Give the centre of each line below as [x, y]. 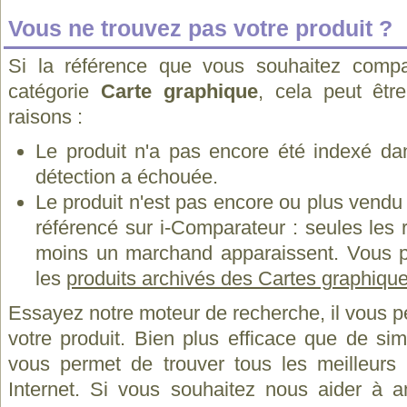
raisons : [45, 117]
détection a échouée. [127, 177]
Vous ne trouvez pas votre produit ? [200, 28]
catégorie [55, 91]
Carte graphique [179, 91]
